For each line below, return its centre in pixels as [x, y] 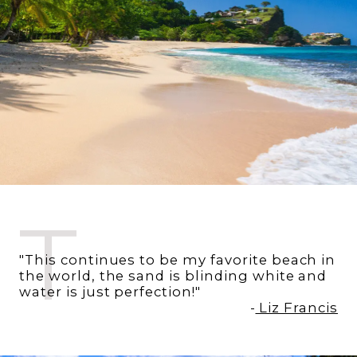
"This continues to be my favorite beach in [178, 259]
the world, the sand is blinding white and [173, 275]
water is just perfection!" [110, 291]
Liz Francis [296, 307]
